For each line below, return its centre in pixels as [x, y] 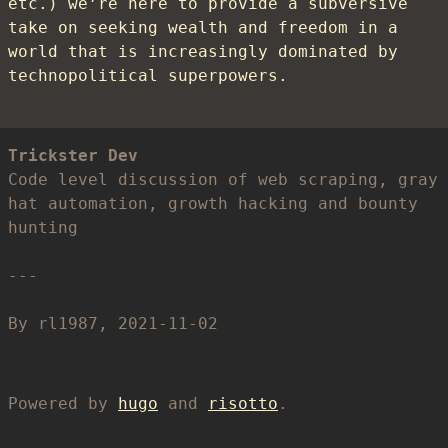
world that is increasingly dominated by [203, 51]
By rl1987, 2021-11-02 [113, 323]
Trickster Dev [73, 155]
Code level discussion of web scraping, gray [223, 179]
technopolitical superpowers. [148, 75]
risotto [243, 403]
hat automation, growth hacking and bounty [213, 203]
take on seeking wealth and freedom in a [203, 27]
